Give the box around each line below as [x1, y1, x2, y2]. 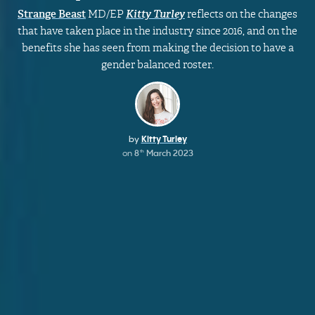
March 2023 [143, 148, 193, 158]
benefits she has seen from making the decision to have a [21, 41, 294, 54]
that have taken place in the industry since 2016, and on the [18, 25, 297, 37]
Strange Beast [18, 8, 86, 20]
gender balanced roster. [101, 58, 214, 71]
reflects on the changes [185, 8, 297, 20]
